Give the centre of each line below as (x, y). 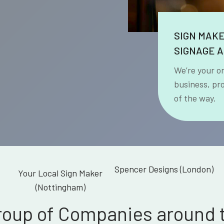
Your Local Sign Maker (60, 173)
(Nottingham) (60, 187)
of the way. (195, 98)
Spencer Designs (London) (164, 169)
